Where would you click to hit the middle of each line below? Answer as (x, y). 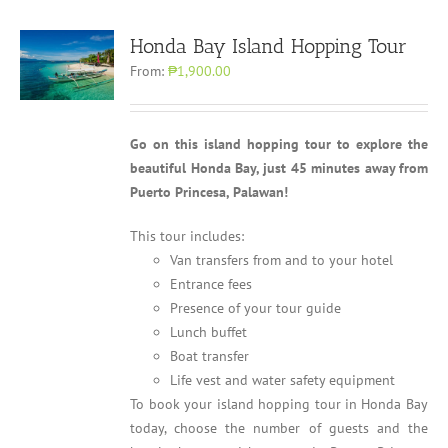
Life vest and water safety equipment (283, 380)
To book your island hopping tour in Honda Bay (279, 404)
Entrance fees (211, 284)
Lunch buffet (209, 332)
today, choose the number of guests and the (279, 428)
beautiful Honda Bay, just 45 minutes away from (279, 168)
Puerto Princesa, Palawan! (209, 192)
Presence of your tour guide (256, 308)
